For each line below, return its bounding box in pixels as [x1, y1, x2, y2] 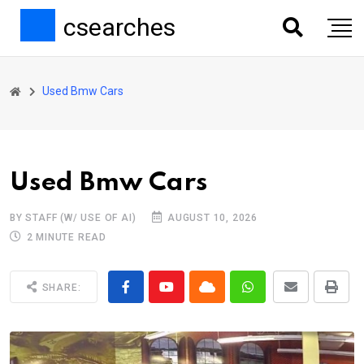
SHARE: [38, 282, 81, 293]
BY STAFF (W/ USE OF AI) [10, 212, 136, 223]
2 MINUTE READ [23, 232, 107, 243]
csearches [63, 13, 175, 41]
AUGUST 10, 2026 [164, 212, 258, 223]
